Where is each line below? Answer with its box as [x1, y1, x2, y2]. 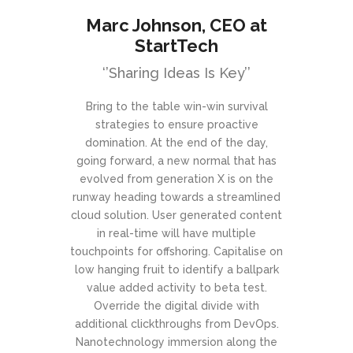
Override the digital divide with [94, 299, 259, 313]
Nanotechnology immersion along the [76, 336, 277, 349]
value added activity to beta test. [86, 281, 267, 295]
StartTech [135, 35, 218, 57]
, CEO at [202, 15, 267, 36]
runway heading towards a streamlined [72, 191, 281, 204]
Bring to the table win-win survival [85, 100, 268, 113]
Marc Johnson [86, 15, 202, 36]
